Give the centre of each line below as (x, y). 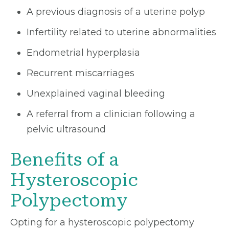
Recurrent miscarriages (81, 73)
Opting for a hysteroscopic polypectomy (102, 222)
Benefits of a (64, 160)
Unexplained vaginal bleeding (96, 94)
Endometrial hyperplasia (83, 53)
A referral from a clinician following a (111, 114)
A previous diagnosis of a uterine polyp (116, 12)
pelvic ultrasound (66, 129)
